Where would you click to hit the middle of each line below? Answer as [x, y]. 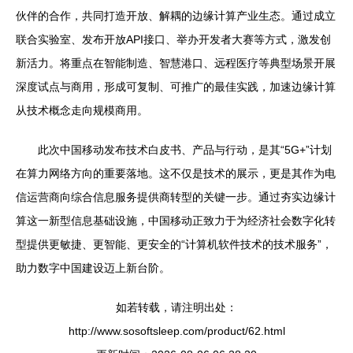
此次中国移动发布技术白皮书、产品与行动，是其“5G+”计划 [185, 150]
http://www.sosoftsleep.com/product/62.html [176, 331]
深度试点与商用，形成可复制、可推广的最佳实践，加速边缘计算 [176, 87]
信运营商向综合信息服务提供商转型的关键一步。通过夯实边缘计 [176, 197]
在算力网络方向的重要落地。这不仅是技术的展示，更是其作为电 [176, 174]
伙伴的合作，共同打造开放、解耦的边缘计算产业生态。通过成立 [176, 16]
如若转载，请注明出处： [176, 308]
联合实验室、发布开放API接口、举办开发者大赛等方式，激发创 [173, 40]
